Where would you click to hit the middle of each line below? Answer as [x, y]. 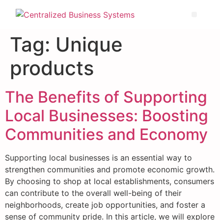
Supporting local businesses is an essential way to [98, 158]
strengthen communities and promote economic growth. [110, 169]
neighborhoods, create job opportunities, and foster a [105, 205]
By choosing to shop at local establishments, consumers [110, 181]
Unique [89, 44]
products [52, 68]
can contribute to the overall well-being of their [93, 193]
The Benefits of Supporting [106, 97]
